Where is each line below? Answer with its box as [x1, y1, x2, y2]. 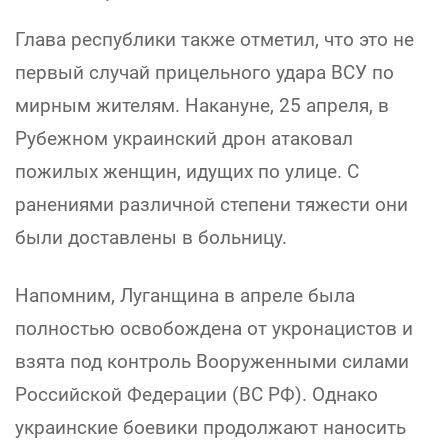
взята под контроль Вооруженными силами [15, 350, 409, 373]
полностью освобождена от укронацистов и [15, 317, 413, 340]
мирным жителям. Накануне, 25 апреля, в [15, 94, 389, 117]
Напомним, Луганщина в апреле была [15, 284, 355, 307]
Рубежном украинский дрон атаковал [15, 127, 353, 150]
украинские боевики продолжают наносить [15, 416, 406, 439]
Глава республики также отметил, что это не [15, 28, 414, 51]
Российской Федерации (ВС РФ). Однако [15, 383, 378, 406]
